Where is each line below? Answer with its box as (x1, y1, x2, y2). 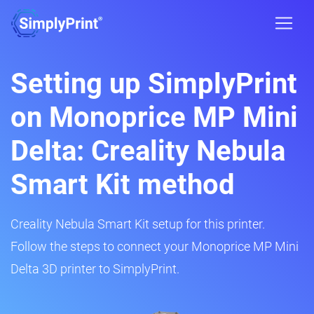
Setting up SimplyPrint (11, 67, 297, 100)
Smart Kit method (11, 168, 235, 201)
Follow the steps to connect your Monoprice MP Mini (11, 239, 299, 254)
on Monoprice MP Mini (11, 101, 298, 134)
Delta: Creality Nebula (11, 135, 285, 168)
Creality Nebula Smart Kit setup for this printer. (11, 217, 265, 231)
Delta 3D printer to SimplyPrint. (11, 261, 179, 276)
